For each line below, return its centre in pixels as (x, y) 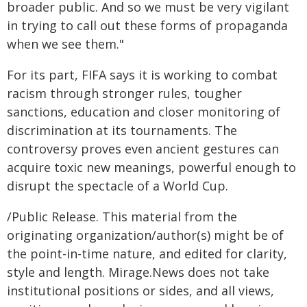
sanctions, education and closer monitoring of (144, 111)
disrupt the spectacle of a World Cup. (118, 185)
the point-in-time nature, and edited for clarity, (147, 253)
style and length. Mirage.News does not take (138, 272)
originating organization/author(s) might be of (145, 235)
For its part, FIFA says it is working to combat (142, 74)
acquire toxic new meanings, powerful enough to (151, 167)
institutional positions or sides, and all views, (140, 290)
